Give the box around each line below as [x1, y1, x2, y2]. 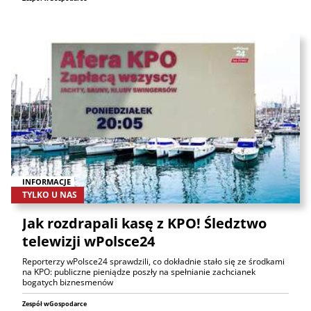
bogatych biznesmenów [22, 276, 113, 289]
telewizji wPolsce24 [22, 232, 155, 251]
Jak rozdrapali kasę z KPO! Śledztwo [22, 214, 267, 233]
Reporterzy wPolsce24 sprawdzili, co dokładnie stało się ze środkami [22, 255, 285, 268]
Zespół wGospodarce [22, 299, 87, 309]
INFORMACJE [22, 176, 71, 187]
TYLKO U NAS [22, 189, 77, 201]
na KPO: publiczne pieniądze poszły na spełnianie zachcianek [22, 266, 255, 278]
